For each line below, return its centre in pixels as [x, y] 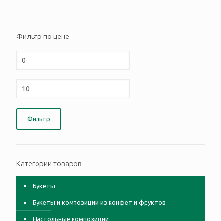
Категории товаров [49, 164]
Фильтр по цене [43, 36]
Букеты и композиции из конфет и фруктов [99, 202]
